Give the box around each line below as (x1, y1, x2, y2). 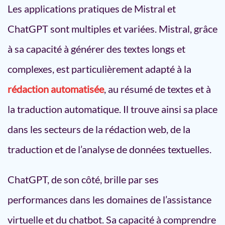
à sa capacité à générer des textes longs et (8, 43, 185, 55)
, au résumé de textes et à (104, 83, 211, 95)
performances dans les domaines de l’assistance (8, 193, 211, 205)
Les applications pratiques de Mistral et (8, 3, 176, 15)
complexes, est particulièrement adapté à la (8, 63, 191, 75)
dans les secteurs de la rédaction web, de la (8, 123, 190, 135)
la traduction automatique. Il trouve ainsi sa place (8, 103, 217, 115)
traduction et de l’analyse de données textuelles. (8, 143, 211, 155)
